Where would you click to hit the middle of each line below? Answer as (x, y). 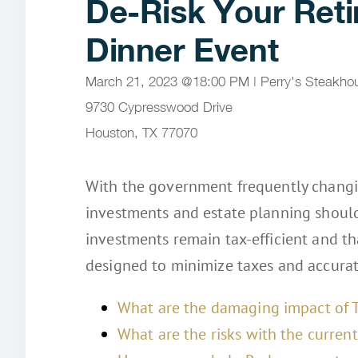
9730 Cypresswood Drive (159, 107)
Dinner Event (182, 50)
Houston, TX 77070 (141, 133)
